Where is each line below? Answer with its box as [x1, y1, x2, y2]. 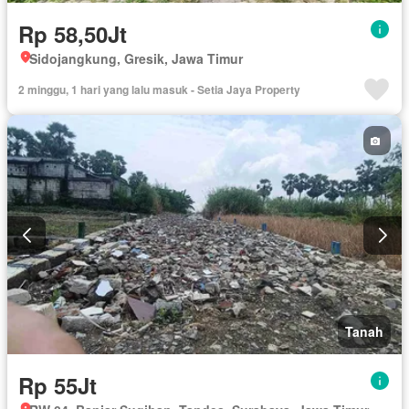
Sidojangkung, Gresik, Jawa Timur [29, 49, 243, 68]
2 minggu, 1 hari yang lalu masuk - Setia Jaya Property [18, 81, 300, 99]
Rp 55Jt [18, 369, 97, 401]
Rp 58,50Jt [18, 18, 127, 50]
